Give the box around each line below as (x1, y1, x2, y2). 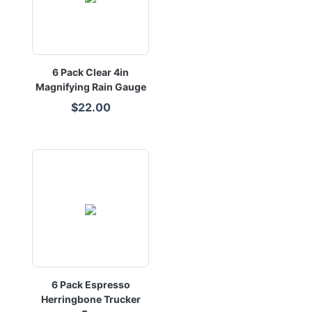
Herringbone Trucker (40, 293, 141, 305)
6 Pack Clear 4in (52, 66, 129, 78)
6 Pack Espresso (51, 279, 130, 290)
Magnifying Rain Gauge (35, 81, 146, 93)
